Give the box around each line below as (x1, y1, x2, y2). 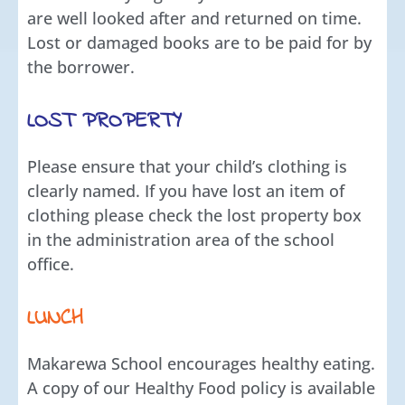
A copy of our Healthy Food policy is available (27, 376, 375, 399)
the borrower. (27, 55, 135, 78)
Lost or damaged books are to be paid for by (27, 31, 372, 53)
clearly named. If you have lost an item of (27, 179, 344, 202)
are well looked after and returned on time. (27, 6, 362, 29)
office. (27, 252, 74, 275)
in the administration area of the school (27, 228, 334, 250)
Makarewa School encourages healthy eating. (27, 352, 375, 374)
